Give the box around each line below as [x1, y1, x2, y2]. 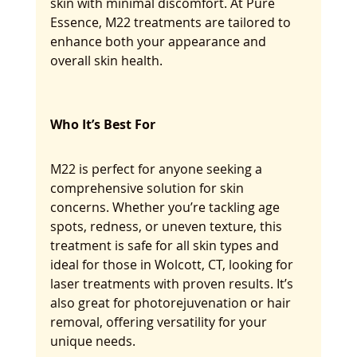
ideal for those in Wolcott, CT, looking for [49, 255, 296, 273]
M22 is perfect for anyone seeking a [49, 159, 265, 178]
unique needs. [49, 331, 135, 350]
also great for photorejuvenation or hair [49, 293, 294, 312]
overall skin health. [49, 51, 163, 69]
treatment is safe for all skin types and [49, 236, 282, 254]
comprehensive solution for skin [49, 178, 247, 197]
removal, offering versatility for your [49, 312, 270, 331]
